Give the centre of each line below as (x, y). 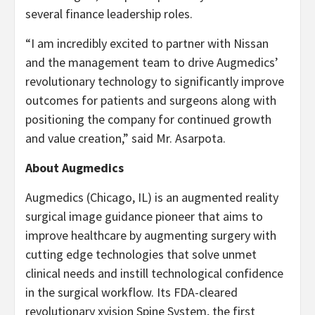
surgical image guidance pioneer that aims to (144, 216)
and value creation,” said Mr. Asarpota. (126, 138)
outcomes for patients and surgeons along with (151, 100)
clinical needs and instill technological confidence (154, 273)
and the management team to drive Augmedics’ (152, 62)
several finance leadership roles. (109, 13)
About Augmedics (75, 167)
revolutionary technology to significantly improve (155, 81)
